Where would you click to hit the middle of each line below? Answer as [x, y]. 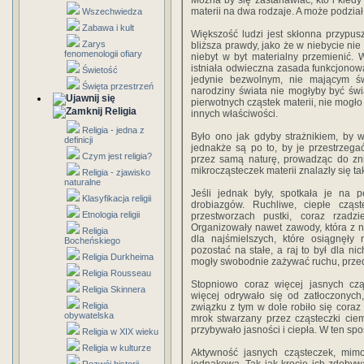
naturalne [82, 182]
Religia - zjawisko [116, 172]
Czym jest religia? [117, 156]
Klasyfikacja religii [117, 198]
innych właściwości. [234, 114]
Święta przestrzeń [118, 86]
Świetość [100, 70]
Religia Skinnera [114, 289]
